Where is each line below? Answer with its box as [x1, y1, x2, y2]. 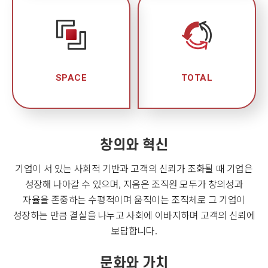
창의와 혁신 [100, 138, 168, 154]
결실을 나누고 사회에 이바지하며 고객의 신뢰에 [67, 208, 255, 223]
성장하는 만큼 [13, 208, 68, 223]
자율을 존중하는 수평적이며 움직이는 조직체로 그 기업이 [22, 193, 245, 207]
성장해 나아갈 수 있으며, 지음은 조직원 [25, 177, 178, 191]
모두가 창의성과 [177, 177, 243, 191]
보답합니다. [111, 224, 157, 238]
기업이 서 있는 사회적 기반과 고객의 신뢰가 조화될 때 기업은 [15, 162, 253, 176]
